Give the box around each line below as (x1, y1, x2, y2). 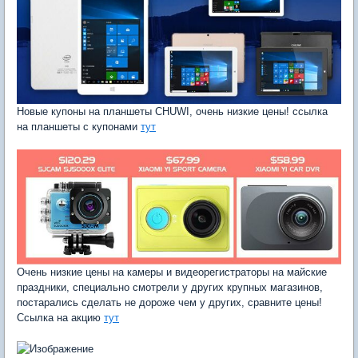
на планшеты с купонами (17, 121, 141, 133)
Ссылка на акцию (17, 311, 104, 324)
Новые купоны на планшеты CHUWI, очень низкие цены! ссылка (17, 105, 328, 118)
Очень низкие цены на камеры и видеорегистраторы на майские (17, 265, 327, 278)
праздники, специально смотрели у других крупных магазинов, (17, 280, 323, 293)
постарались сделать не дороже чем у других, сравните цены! (17, 296, 322, 308)
